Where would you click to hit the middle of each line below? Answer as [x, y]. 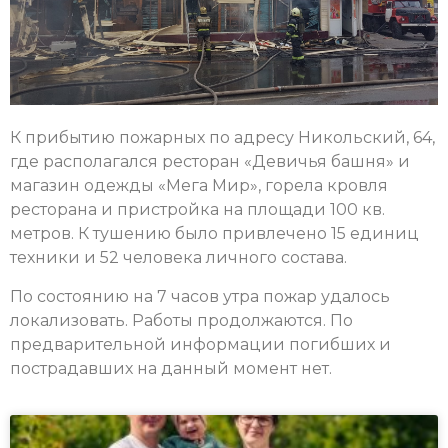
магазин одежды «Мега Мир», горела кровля [199, 186]
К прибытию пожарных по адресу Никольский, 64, [222, 138]
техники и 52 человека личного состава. [178, 258]
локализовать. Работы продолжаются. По [181, 320]
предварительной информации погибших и [200, 344]
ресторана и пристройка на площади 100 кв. [197, 210]
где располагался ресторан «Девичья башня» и [210, 162]
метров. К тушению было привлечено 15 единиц [214, 234]
